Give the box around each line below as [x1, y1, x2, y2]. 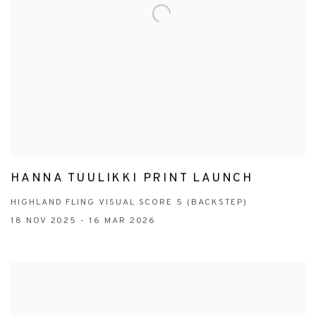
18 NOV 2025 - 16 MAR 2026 [11, 215, 157, 227]
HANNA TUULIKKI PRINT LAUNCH [11, 171, 253, 187]
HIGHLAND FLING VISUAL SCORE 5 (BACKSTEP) [11, 197, 248, 209]
